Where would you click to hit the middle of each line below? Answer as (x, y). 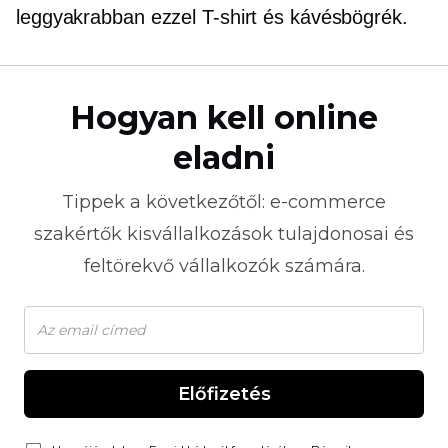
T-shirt (230, 17)
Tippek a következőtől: (166, 202)
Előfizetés (224, 394)
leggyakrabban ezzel (109, 17)
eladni (224, 157)
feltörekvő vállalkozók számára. (224, 266)
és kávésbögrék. (332, 17)
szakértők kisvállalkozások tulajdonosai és (224, 234)
